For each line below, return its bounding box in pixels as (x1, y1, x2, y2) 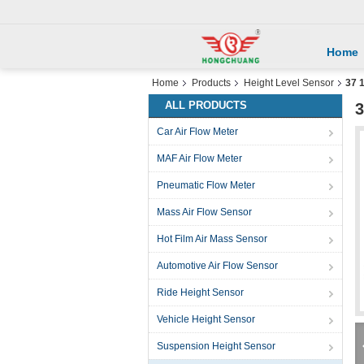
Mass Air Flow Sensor (157, 206, 252, 218)
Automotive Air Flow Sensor (157, 260, 278, 271)
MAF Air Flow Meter (157, 153, 242, 164)
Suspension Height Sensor (157, 340, 275, 352)
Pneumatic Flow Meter (157, 180, 255, 191)
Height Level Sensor (244, 77, 334, 89)
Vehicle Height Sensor (157, 314, 255, 325)
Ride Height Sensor (157, 287, 244, 298)
